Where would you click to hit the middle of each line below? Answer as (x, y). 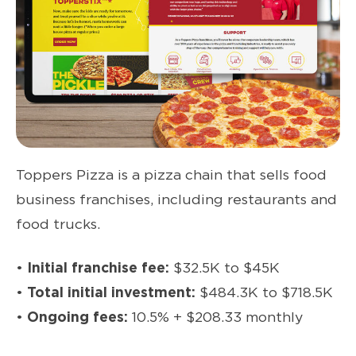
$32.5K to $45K (224, 267)
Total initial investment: (111, 292)
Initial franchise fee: (98, 267)
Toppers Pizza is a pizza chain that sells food (171, 174)
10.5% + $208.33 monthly (215, 316)
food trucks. (58, 223)
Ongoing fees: (77, 316)
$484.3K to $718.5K (264, 292)
